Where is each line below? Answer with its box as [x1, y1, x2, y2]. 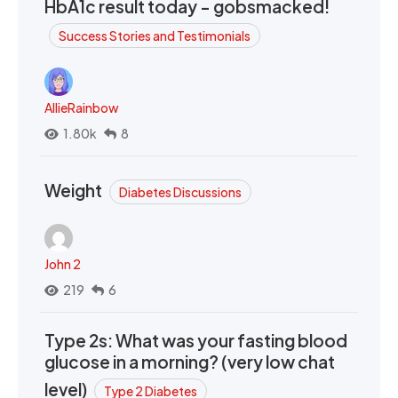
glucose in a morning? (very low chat [44, 351, 335, 372]
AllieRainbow [44, 99, 119, 115]
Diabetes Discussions [119, 184, 242, 200]
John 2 [44, 256, 81, 272]
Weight [44, 179, 105, 201]
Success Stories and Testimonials [59, 28, 251, 44]
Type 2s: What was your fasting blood [44, 330, 347, 351]
